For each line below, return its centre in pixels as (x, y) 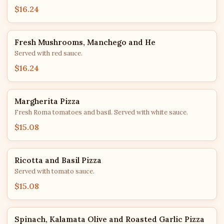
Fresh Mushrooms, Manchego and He (85, 42)
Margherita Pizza (47, 101)
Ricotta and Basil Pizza (58, 160)
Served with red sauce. (48, 53)
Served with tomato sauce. (54, 171)
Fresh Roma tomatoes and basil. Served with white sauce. (101, 112)
